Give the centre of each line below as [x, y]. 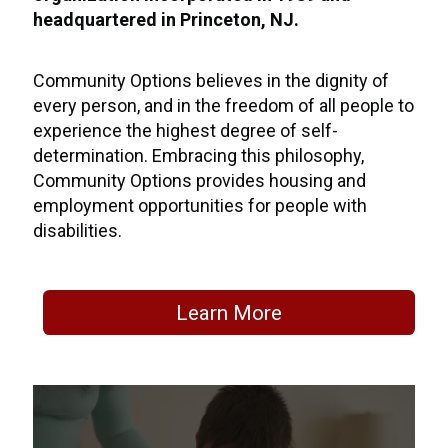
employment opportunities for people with [200, 206]
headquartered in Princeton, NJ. [166, 20]
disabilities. [78, 231]
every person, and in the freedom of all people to [224, 106]
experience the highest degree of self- [186, 131]
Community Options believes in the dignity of [211, 81]
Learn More [229, 312]
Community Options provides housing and [200, 181]
